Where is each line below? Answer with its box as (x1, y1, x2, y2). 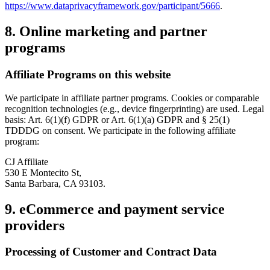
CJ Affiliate (5, 156, 48, 167)
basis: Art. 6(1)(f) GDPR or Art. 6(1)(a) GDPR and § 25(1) (5, 114, 230, 125)
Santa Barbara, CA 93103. (5, 178, 105, 189)
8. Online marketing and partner (5, 23, 207, 39)
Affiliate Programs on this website (5, 67, 171, 81)
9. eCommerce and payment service (5, 201, 225, 217)
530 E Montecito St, (5, 167, 81, 178)
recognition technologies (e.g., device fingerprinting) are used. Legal (5, 103, 264, 114)
